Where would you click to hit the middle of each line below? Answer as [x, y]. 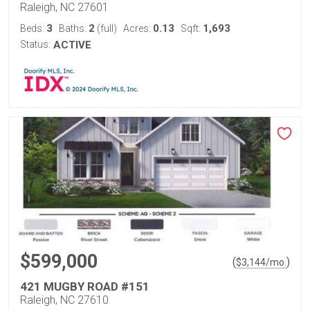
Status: [35, 44]
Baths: [74, 28]
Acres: [138, 28]
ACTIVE [72, 45]
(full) [106, 28]
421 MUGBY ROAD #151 [85, 286]
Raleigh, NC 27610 [64, 300]
